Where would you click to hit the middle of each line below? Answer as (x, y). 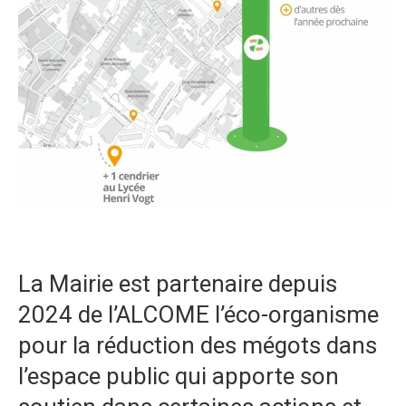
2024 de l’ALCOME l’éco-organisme (198, 314)
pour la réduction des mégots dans (198, 345)
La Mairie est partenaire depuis (178, 284)
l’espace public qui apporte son (179, 376)
